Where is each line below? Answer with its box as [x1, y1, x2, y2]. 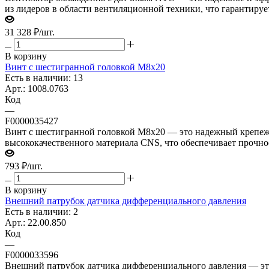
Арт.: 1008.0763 [5, 83, 68, 94]
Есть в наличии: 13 [5, 72, 83, 83]
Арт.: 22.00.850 [5, 217, 66, 228]
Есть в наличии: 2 [5, 206, 78, 217]
